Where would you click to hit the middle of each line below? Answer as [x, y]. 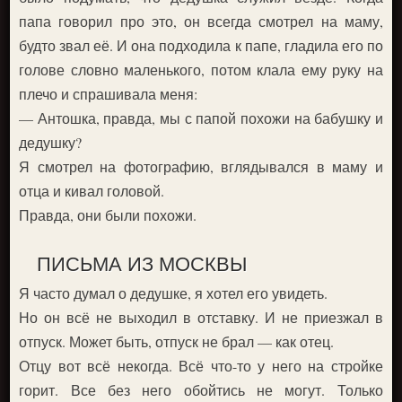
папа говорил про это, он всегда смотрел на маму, [201, 22]
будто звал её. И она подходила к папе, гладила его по [201, 46]
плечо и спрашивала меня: [109, 94]
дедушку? [51, 143]
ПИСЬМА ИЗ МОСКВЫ [142, 263]
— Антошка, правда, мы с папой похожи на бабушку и [201, 118]
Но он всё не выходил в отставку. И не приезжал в [201, 318]
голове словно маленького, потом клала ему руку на [201, 70]
